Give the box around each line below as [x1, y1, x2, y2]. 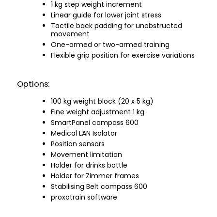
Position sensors [51, 139, 105, 149]
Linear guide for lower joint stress [51, 10, 161, 20]
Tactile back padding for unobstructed [51, 20, 182, 31]
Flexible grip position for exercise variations [51, 50, 195, 60]
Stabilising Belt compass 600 [51, 181, 147, 191]
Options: [17, 78, 49, 90]
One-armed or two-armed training [51, 39, 170, 49]
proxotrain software [51, 192, 117, 202]
